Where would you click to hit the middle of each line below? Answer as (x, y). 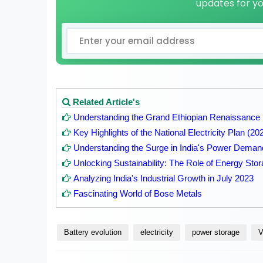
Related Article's (105, 102)
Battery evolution (92, 232)
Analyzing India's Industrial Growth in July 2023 (163, 178)
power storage (215, 232)
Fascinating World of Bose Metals (137, 193)
